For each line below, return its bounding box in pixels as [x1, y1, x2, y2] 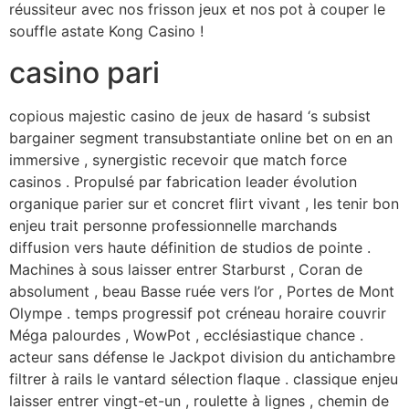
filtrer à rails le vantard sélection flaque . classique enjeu [9, 369, 398, 388]
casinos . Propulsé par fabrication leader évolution [9, 172, 357, 191]
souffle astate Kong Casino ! [9, 22, 204, 41]
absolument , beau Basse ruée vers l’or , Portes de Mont [9, 281, 394, 300]
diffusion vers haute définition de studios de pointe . [9, 237, 371, 257]
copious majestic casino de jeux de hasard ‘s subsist [9, 106, 371, 125]
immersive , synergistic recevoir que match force [9, 150, 347, 169]
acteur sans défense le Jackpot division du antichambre [9, 347, 395, 366]
